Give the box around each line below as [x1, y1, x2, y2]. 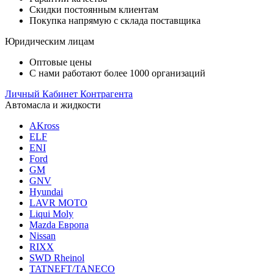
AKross [29, 120, 59, 131]
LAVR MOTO [29, 198, 87, 208]
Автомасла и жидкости [5, 100, 101, 110]
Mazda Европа [29, 220, 89, 230]
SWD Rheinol [29, 253, 84, 263]
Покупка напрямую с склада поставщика [29, 15, 201, 26]
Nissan [29, 231, 56, 241]
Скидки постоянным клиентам [29, 4, 158, 15]
